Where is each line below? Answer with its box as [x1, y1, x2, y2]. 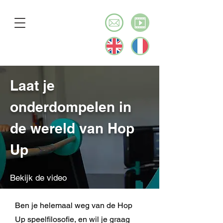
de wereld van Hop [10, 120, 134, 136]
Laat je [10, 77, 55, 94]
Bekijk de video [10, 173, 67, 183]
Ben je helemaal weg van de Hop [15, 201, 132, 210]
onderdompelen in [10, 99, 131, 115]
